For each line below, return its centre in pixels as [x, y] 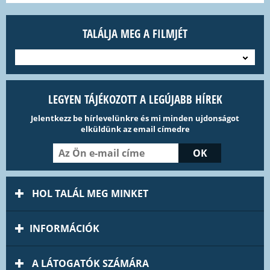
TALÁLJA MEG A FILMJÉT [170, 34]
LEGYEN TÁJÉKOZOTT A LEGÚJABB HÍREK [135, 100]
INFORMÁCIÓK [64, 229]
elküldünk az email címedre [135, 129]
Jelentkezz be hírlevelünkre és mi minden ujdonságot [135, 118]
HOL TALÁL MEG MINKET [89, 194]
